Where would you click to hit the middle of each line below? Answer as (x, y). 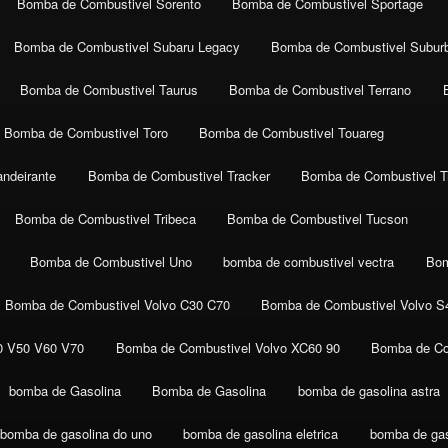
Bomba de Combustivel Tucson (318, 219)
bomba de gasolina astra (368, 391)
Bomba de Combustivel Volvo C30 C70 (117, 305)
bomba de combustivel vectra (309, 262)
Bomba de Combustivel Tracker (178, 176)
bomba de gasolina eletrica (261, 434)
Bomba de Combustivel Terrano (320, 90)
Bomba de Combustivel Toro (85, 133)
